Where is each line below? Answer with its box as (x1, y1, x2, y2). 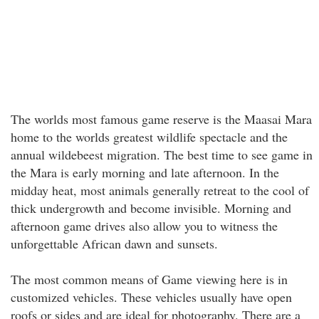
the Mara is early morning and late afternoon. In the (11, 164, 279, 181)
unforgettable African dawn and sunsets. (11, 235, 218, 252)
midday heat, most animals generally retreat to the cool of (11, 182, 309, 199)
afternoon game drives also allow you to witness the (11, 217, 278, 234)
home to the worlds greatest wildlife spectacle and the (11, 128, 288, 145)
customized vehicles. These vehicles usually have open (11, 288, 292, 305)
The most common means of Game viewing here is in (11, 271, 288, 288)
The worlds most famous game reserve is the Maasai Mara (11, 110, 312, 127)
